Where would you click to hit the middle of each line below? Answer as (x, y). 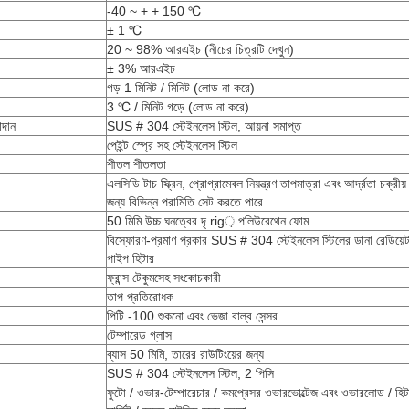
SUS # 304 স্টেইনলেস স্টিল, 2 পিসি (190, 373)
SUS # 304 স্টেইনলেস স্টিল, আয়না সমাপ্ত (204, 126)
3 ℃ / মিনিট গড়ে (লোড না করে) (178, 107)
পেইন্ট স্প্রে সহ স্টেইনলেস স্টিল (172, 145)
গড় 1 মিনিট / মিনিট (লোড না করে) (181, 88)
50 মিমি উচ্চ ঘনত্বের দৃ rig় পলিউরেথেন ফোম (208, 221)
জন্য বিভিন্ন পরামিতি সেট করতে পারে (185, 202)
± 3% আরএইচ (141, 68)
